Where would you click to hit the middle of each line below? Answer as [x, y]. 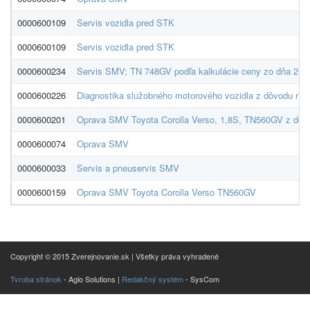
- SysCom [201, 279]
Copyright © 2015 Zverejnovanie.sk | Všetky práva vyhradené [115, 256]
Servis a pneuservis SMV [128, 168]
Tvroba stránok [36, 279]
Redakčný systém [153, 279]
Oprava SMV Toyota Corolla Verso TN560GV [166, 192]
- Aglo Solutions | [92, 279]
